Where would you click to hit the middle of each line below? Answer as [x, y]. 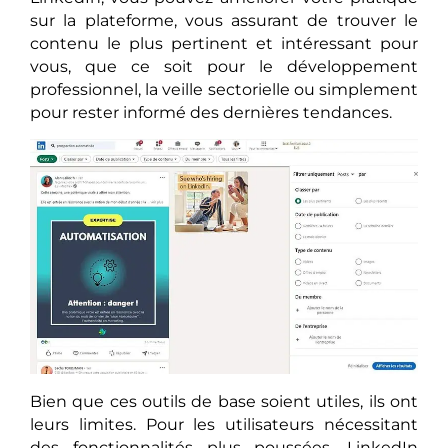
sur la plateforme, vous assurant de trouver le [224, 21]
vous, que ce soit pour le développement [224, 67]
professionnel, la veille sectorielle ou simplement [224, 90]
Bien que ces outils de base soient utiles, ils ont [224, 402]
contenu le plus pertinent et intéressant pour [224, 44]
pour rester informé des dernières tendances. [211, 113]
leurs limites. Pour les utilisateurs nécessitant [224, 425]
